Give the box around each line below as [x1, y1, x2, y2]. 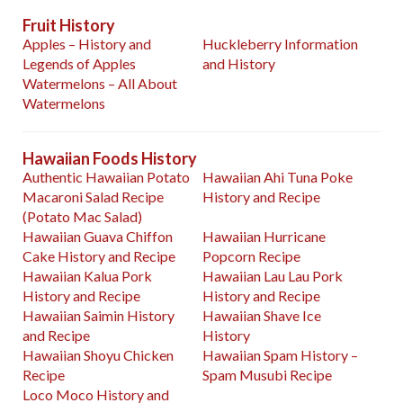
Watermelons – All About [22, 75, 177, 93]
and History [202, 55, 276, 73]
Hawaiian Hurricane [202, 228, 327, 246]
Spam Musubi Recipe [202, 366, 333, 384]
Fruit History [22, 15, 115, 36]
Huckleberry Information [202, 35, 359, 53]
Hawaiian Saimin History [22, 307, 175, 325]
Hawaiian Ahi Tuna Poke [202, 168, 354, 186]
